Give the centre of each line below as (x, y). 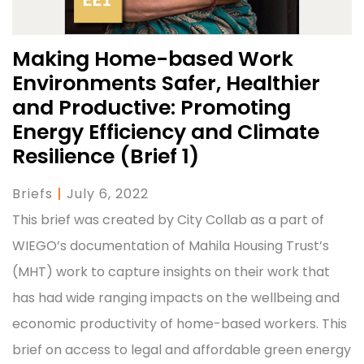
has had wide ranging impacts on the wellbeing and (176, 297)
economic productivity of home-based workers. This (180, 323)
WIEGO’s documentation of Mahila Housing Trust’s (171, 245)
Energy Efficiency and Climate (166, 132)
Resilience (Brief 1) (106, 156)
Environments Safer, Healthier (166, 83)
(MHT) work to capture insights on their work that (171, 271)
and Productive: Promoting (152, 107)
